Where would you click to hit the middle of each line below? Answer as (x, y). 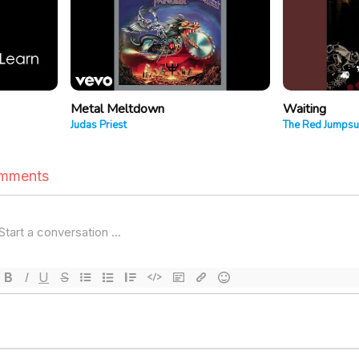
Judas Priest (98, 125)
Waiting (305, 109)
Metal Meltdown (117, 109)
